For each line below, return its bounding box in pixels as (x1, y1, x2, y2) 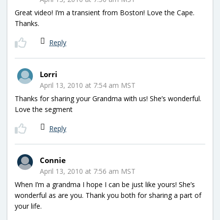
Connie (40, 155, 66, 165)
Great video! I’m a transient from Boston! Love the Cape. (15, 7, 194, 17)
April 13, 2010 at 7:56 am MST (40, 166, 136, 176)
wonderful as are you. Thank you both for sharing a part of (15, 190, 201, 200)
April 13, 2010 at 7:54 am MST (40, 80, 136, 90)
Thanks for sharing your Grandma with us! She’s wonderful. (15, 93, 201, 103)
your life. (15, 201, 42, 211)
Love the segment (15, 104, 73, 114)
